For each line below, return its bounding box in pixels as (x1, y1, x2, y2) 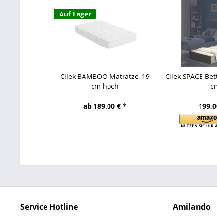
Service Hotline (20, 201, 78, 212)
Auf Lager (59, 9, 91, 18)
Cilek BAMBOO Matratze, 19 (60, 72, 150, 81)
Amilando (173, 201, 211, 212)
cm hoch (91, 81, 119, 91)
